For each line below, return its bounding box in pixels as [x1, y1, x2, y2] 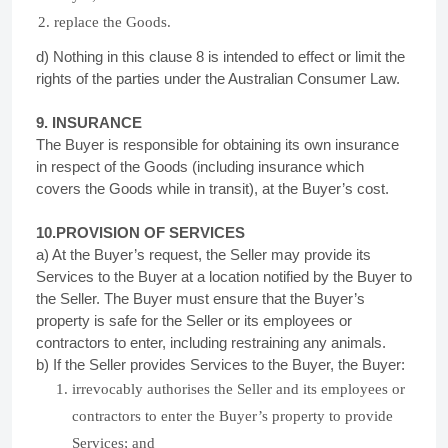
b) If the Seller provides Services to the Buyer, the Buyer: [36, 356, 405, 373]
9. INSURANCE [36, 114, 142, 131]
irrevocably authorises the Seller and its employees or [72, 381, 405, 397]
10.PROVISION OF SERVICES [36, 224, 245, 241]
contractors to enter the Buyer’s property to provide [72, 408, 393, 424]
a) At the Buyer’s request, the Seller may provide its [36, 246, 371, 263]
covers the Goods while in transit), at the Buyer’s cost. [36, 180, 389, 197]
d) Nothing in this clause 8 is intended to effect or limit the [36, 48, 405, 65]
